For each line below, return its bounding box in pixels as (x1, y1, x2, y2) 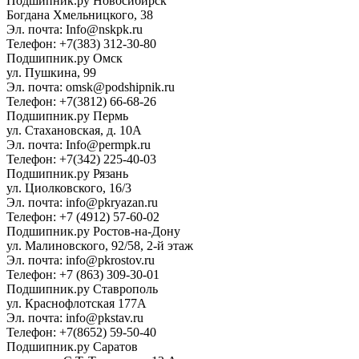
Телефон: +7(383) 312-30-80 (6, 36, 156, 50)
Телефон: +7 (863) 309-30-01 (6, 267, 159, 281)
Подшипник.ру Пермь (6, 108, 128, 123)
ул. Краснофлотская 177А (6, 296, 147, 310)
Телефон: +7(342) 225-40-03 (6, 151, 156, 166)
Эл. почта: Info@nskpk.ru (6, 22, 143, 36)
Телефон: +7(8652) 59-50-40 (6, 325, 156, 339)
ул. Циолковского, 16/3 (6, 180, 131, 195)
